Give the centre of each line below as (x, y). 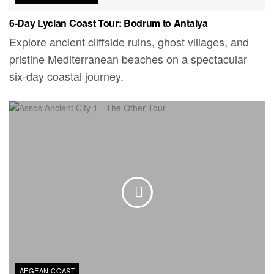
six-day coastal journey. (66, 76)
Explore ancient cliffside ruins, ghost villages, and (129, 41)
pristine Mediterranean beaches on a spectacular (128, 58)
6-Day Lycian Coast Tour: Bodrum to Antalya (109, 23)
